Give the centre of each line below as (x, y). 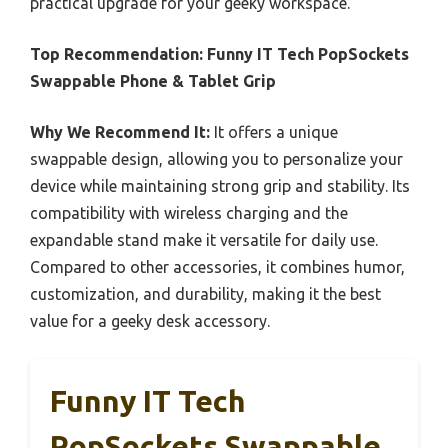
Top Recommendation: (116, 54)
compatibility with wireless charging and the (189, 213)
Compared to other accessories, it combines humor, (217, 267)
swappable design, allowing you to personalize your (216, 159)
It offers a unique (274, 132)
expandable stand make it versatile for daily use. (204, 240)
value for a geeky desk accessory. (150, 321)
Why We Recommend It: (120, 132)
